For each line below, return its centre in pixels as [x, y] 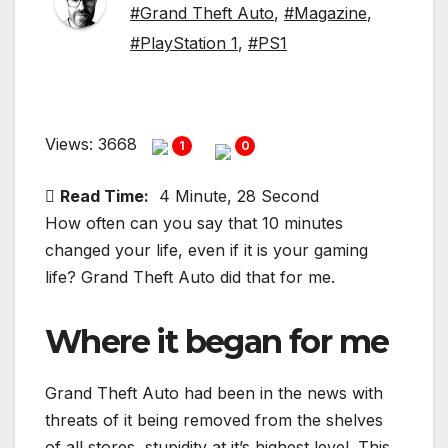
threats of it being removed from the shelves [214, 420]
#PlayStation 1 [184, 43]
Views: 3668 [93, 144]
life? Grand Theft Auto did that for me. [190, 277]
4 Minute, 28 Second [239, 196]
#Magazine [325, 13]
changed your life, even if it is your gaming [206, 250]
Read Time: [104, 196]
